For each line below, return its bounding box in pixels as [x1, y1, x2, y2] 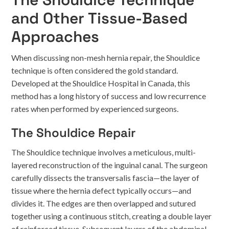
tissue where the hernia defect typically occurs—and [11, 186, 192, 195]
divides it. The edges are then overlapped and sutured [11, 198, 196, 208]
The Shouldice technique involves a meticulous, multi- [11, 147, 196, 157]
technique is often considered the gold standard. [11, 65, 178, 75]
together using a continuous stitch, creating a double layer [11, 211, 212, 221]
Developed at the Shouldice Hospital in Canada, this [11, 78, 191, 88]
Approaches [11, 27, 100, 47]
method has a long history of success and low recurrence [11, 91, 207, 101]
